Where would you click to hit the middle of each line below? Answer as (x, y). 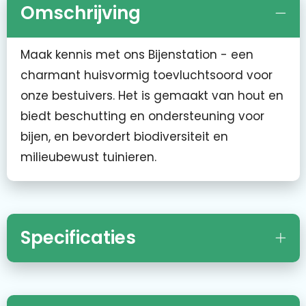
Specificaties (78, 238)
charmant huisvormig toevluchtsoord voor (146, 75)
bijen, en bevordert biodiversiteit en (124, 137)
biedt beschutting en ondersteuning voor (142, 116)
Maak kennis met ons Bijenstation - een (137, 55)
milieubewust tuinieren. (88, 157)
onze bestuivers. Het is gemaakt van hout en (152, 96)
